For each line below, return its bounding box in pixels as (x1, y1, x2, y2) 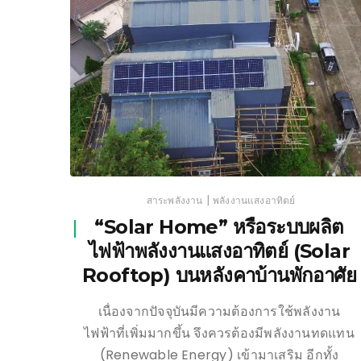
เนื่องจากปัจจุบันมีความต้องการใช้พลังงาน (98, 301, 341, 321)
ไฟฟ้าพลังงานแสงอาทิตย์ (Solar (89, 239, 350, 263)
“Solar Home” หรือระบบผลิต (94, 214, 344, 239)
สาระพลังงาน (146, 193, 203, 207)
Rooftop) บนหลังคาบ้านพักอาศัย (82, 263, 356, 287)
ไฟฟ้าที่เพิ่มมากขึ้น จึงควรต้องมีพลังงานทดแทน (84, 323, 355, 342)
